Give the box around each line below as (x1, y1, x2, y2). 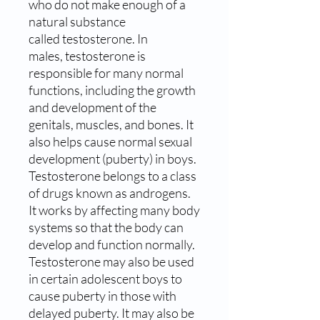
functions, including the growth (29, 81, 196, 98)
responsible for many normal (29, 64, 184, 81)
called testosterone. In (29, 30, 148, 46)
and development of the (29, 99, 156, 115)
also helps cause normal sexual (29, 133, 192, 149)
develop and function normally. (29, 236, 195, 252)
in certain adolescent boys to (29, 270, 182, 286)
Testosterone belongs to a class (29, 167, 196, 184)
